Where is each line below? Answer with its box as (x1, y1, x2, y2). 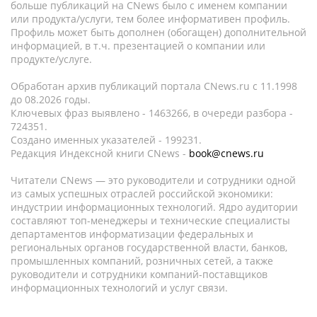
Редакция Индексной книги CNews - (11, 146, 189, 160)
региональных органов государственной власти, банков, (11, 241, 287, 254)
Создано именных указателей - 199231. (11, 133, 202, 146)
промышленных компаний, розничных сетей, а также (11, 254, 273, 267)
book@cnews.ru (189, 146, 264, 160)
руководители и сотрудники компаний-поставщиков (11, 267, 267, 281)
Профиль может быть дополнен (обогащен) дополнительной (11, 25, 306, 39)
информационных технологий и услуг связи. (11, 281, 228, 294)
